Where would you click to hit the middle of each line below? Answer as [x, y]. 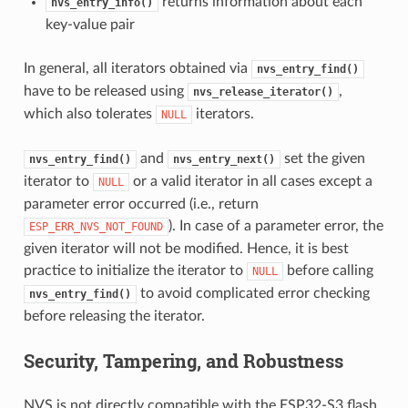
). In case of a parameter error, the [275, 225]
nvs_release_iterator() [263, 92]
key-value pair [90, 24]
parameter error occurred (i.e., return [141, 204]
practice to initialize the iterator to [135, 270]
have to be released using [105, 91]
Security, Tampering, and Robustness [183, 360]
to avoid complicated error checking [253, 293]
